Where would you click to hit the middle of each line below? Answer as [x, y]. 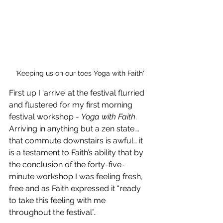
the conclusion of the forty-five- [67, 165]
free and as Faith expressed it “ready [76, 189]
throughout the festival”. [52, 213]
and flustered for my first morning [72, 105]
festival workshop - [45, 117]
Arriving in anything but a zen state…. [75, 129]
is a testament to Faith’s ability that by [77, 153]
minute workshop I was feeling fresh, [77, 177]
